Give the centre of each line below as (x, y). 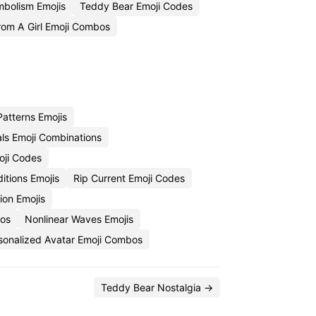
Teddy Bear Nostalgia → (157, 287)
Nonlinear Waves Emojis (79, 219)
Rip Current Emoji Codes (129, 178)
